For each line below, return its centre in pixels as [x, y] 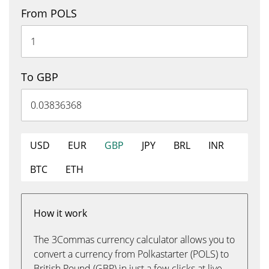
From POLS [49, 13]
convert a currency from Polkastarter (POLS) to [131, 254]
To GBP [40, 77]
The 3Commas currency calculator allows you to [134, 240]
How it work [60, 213]
